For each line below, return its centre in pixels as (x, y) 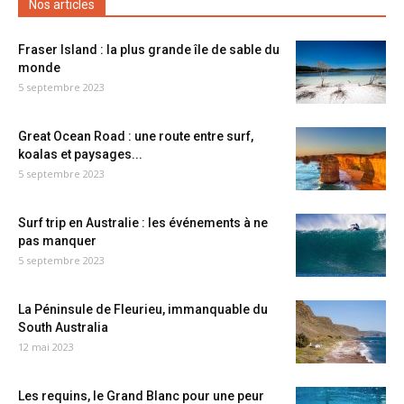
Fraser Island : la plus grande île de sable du (149, 50)
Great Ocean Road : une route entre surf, (136, 136)
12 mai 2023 (46, 347)
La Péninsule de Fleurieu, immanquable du (143, 309)
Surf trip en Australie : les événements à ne (143, 223)
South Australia (63, 327)
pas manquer (57, 241)
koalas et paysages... (80, 154)
